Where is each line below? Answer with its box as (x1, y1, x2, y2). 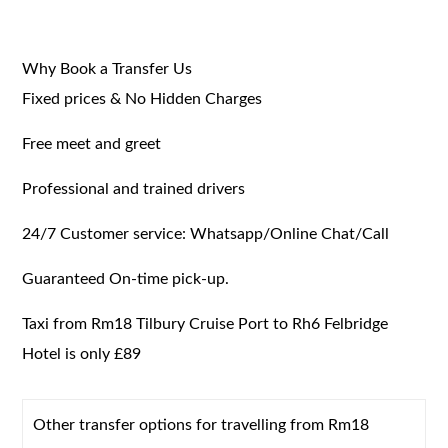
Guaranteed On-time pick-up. (22, 270, 230, 287)
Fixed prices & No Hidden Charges (22, 90, 263, 107)
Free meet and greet (22, 135, 162, 152)
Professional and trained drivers (22, 180, 246, 197)
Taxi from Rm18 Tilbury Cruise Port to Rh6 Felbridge (22, 315, 389, 332)
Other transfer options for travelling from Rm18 (33, 416, 370, 433)
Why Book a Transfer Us (22, 60, 193, 77)
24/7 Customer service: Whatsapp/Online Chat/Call (22, 225, 390, 242)
